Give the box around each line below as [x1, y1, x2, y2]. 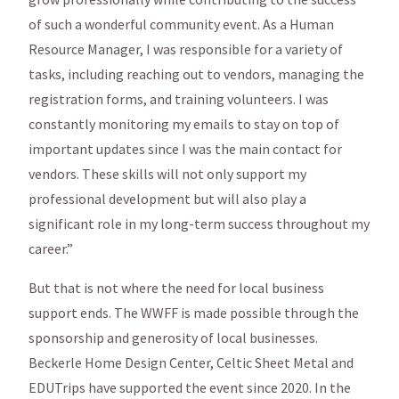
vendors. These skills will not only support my [28, 164, 306, 183]
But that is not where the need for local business [28, 278, 324, 297]
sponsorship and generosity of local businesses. [28, 328, 318, 346]
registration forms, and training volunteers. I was [28, 89, 329, 108]
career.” [28, 239, 73, 257]
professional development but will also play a [28, 189, 306, 208]
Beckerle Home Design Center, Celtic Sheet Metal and [28, 353, 354, 371]
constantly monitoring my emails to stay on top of [28, 114, 339, 133]
